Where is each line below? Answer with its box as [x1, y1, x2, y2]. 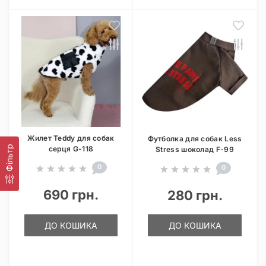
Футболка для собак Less [147, 134, 242, 143]
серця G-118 [48, 144, 94, 153]
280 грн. [167, 188, 223, 203]
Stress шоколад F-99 [156, 145, 234, 154]
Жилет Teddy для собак [27, 134, 115, 142]
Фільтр [4, 143, 14, 172]
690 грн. [43, 187, 99, 202]
